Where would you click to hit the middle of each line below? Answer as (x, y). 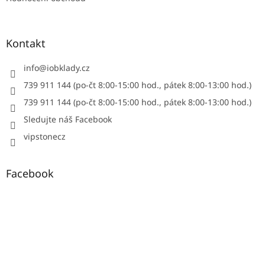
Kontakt (26, 43)
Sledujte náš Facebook (68, 119)
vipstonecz (45, 136)
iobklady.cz (68, 67)
